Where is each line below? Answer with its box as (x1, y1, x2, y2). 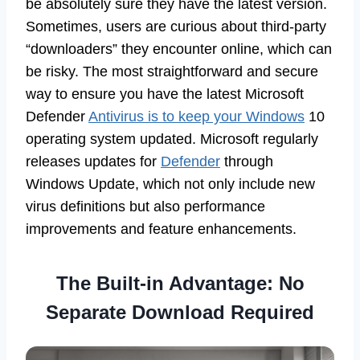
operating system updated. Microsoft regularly (26, 130, 318, 147)
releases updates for (26, 153, 161, 170)
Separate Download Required (46, 301, 314, 323)
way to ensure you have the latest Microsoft (26, 85, 304, 102)
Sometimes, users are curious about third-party (26, 18, 326, 35)
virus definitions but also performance (26, 198, 265, 215)
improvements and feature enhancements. (26, 220, 297, 237)
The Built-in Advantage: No (55, 272, 305, 294)
